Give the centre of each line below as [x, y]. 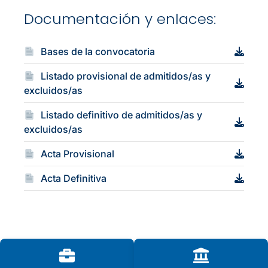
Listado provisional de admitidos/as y [125, 76]
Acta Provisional [77, 154]
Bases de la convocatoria [97, 51]
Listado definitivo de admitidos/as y [121, 115]
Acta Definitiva [73, 178]
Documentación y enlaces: [120, 19]
